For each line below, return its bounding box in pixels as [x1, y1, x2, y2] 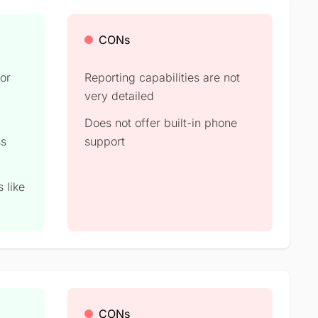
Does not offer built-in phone [84, 115, 237, 130]
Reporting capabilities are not [84, 70, 240, 84]
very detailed [84, 88, 154, 103]
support [84, 133, 125, 148]
